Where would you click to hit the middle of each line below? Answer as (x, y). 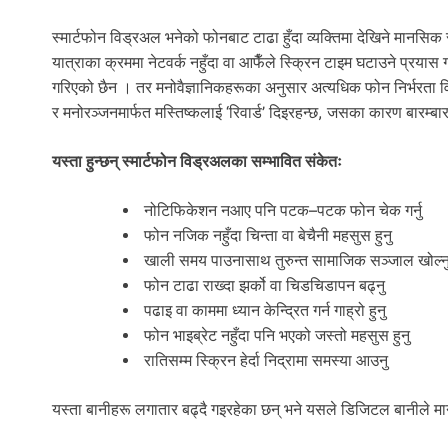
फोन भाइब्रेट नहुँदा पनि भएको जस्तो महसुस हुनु (277, 335)
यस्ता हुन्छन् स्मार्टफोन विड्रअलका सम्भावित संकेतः (197, 161)
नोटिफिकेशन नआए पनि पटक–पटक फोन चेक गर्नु (281, 210)
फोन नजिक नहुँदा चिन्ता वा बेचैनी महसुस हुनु (266, 235)
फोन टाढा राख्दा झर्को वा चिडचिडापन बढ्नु (262, 285)
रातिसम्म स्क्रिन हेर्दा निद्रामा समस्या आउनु (264, 360)
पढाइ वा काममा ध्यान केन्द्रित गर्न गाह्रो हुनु (263, 310)
